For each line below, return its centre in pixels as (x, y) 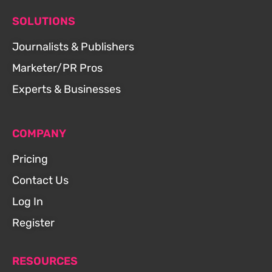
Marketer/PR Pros (57, 68)
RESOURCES (45, 261)
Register (33, 223)
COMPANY (39, 134)
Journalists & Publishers (73, 47)
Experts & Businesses (66, 90)
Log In (28, 202)
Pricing (30, 159)
